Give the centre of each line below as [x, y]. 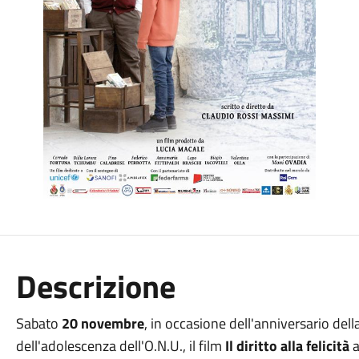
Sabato [37, 323]
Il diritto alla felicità [287, 346]
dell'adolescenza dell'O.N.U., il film [120, 346]
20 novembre [101, 323]
